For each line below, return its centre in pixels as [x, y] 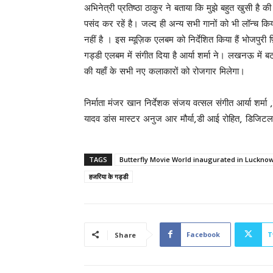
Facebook [203, 234]
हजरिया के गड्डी [108, 176]
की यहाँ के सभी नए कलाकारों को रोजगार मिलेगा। [165, 71]
